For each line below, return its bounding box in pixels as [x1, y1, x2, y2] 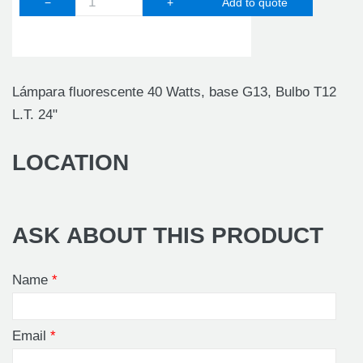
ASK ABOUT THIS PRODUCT [12, 222, 323, 248]
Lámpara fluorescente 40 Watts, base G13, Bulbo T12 [12, 83, 336, 100]
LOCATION [12, 149, 129, 175]
